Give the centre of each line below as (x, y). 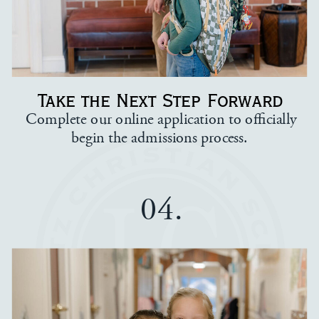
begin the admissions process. (159, 138)
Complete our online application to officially (159, 119)
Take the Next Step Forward (160, 100)
